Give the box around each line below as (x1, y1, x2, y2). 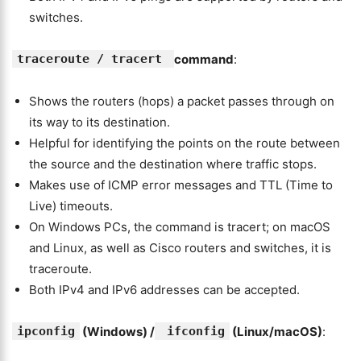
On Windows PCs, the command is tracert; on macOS (29, 219, 330, 234)
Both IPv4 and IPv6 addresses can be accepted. (29, 282, 300, 297)
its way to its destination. (29, 114, 170, 130)
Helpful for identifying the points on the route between (29, 135, 340, 151)
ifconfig (160, 324, 225, 338)
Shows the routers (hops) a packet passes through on (29, 93, 334, 109)
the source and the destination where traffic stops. (29, 156, 317, 172)
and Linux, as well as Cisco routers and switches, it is (29, 240, 331, 255)
